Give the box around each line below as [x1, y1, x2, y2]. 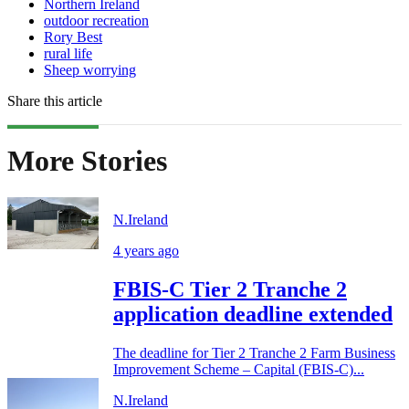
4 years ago [113, 243, 179, 259]
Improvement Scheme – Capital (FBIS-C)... [113, 362, 364, 378]
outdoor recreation [44, 12, 149, 28]
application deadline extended [113, 302, 393, 327]
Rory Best [44, 28, 102, 45]
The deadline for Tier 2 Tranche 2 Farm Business [113, 345, 395, 362]
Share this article [7, 92, 102, 109]
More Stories [7, 144, 167, 178]
